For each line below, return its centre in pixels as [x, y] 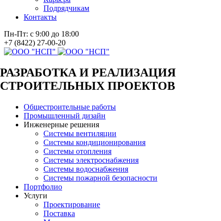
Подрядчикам [66, 8]
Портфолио [43, 186]
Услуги [36, 195]
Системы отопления [77, 151]
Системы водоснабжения [86, 169]
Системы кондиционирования [94, 142]
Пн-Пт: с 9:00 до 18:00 [41, 34]
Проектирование [72, 204]
